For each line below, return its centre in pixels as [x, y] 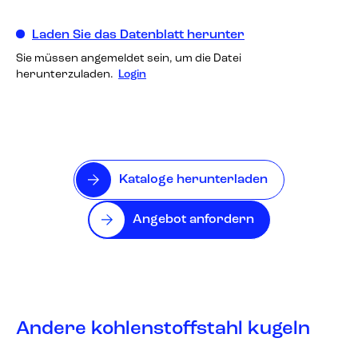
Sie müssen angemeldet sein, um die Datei [129, 59]
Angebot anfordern [193, 220]
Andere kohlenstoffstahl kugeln [163, 329]
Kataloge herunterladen [193, 180]
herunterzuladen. [66, 75]
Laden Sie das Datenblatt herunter [138, 35]
